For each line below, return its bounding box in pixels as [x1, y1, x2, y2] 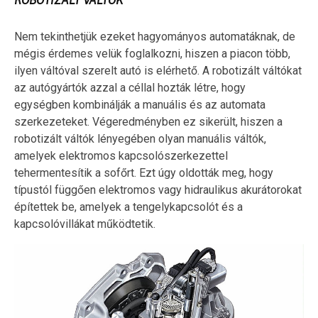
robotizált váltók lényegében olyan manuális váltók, [14, 131, 266, 146]
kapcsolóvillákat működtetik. [14, 216, 155, 231]
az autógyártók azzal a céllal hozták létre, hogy [14, 80, 246, 94]
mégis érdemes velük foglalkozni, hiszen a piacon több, [14, 46, 290, 60]
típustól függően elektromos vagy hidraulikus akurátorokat [14, 182, 302, 197]
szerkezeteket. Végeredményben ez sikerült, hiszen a [14, 114, 283, 128]
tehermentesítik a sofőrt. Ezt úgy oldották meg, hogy [14, 165, 273, 180]
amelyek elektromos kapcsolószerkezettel [14, 148, 228, 163]
